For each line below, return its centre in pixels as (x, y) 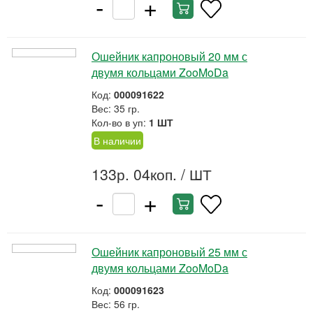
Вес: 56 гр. (116, 304)
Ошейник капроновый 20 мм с (169, 56)
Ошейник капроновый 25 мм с (169, 252)
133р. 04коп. (134, 174)
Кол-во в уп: (120, 122)
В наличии (117, 140)
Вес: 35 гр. (116, 108)
